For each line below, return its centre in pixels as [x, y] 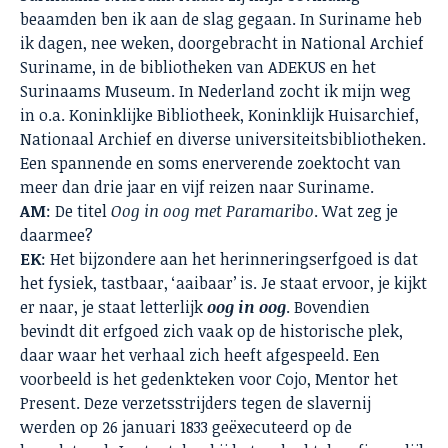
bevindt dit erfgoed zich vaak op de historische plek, [211, 331]
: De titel [78, 211]
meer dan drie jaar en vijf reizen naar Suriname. [197, 187]
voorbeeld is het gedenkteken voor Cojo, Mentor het [209, 379]
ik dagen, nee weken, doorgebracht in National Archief [222, 43]
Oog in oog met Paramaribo [212, 211]
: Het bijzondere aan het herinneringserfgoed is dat [229, 259]
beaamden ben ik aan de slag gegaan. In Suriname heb [221, 19]
